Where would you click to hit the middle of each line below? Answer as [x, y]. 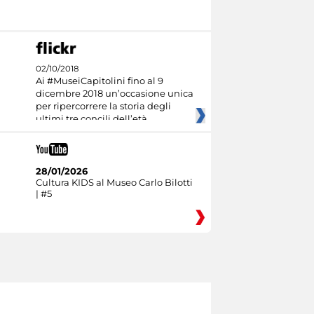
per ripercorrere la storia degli [103, 106]
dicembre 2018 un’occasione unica [114, 94]
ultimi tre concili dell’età [91, 119]
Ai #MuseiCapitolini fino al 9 [99, 81]
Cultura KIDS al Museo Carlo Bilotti [114, 182]
